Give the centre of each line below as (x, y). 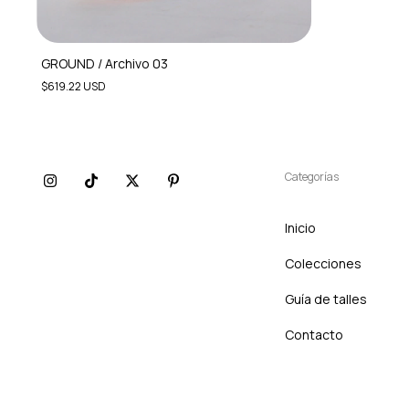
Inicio (300, 228)
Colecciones (323, 263)
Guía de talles (325, 299)
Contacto (314, 335)
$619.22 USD (73, 86)
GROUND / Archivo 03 (105, 63)
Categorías (311, 177)
